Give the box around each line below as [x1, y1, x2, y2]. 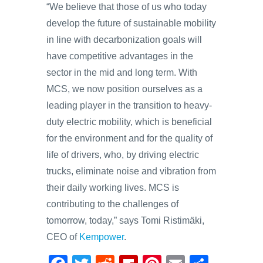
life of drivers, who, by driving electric [46, 150, 199, 160]
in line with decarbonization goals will [46, 35, 202, 45]
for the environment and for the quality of [46, 133, 213, 143]
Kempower [79, 232, 124, 242]
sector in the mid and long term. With [46, 68, 197, 77]
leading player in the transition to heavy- [46, 100, 212, 110]
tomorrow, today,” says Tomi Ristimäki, [46, 215, 204, 225]
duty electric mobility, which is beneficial [46, 117, 212, 127]
